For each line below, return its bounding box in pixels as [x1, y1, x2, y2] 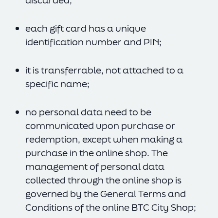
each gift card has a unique [25, 22, 146, 35]
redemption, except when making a [25, 133, 182, 145]
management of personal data [25, 160, 164, 173]
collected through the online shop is [25, 174, 182, 186]
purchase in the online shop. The [25, 146, 168, 159]
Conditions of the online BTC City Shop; [25, 201, 196, 214]
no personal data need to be [25, 106, 151, 118]
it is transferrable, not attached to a [25, 64, 183, 76]
